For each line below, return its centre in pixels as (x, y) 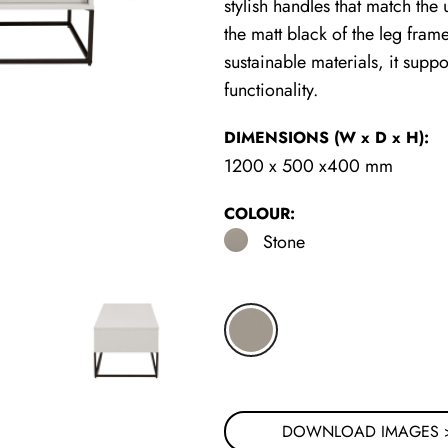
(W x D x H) (379, 137)
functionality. (271, 90)
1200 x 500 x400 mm (308, 166)
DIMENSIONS (279, 137)
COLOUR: (259, 213)
